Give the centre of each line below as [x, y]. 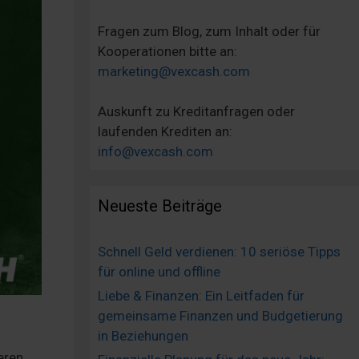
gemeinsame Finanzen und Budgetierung [220, 316]
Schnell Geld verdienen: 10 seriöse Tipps [219, 252]
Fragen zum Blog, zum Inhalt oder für [209, 31]
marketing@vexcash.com [174, 71]
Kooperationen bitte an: [167, 51]
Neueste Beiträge [160, 206]
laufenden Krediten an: [165, 132]
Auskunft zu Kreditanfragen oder [196, 112]
